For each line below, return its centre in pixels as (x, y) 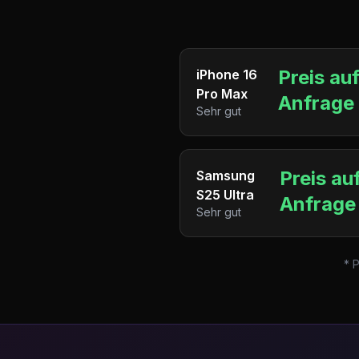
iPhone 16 (227, 75)
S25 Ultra (225, 195)
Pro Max (222, 94)
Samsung (226, 175)
